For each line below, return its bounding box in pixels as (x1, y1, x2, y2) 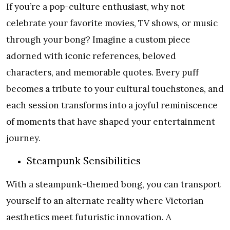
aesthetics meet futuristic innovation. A (6, 212, 171, 223)
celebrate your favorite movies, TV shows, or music (6, 17, 218, 29)
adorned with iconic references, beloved (6, 50, 176, 62)
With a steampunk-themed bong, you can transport (6, 179, 221, 190)
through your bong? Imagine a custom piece (6, 33, 190, 45)
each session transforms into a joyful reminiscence (6, 99, 218, 111)
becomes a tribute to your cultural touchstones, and (6, 83, 224, 94)
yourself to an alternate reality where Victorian (6, 195, 204, 207)
